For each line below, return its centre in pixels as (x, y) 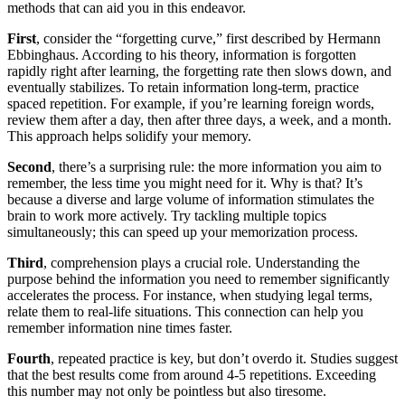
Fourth (29, 359)
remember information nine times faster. (120, 328)
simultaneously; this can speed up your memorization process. (183, 232)
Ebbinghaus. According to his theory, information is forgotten (182, 55)
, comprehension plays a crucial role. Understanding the (202, 263)
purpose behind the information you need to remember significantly (198, 279)
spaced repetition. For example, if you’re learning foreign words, (191, 104)
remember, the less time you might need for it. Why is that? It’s (185, 184)
